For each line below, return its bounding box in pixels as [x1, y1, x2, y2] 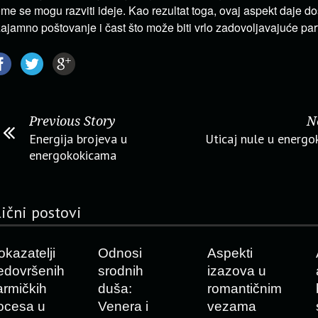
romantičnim [207, 281, 282, 296]
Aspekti [207, 246, 253, 261]
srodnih [97, 263, 143, 278]
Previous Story [29, 114, 116, 128]
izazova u [207, 263, 266, 278]
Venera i [97, 299, 148, 314]
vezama [207, 299, 256, 314]
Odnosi [97, 246, 142, 261]
